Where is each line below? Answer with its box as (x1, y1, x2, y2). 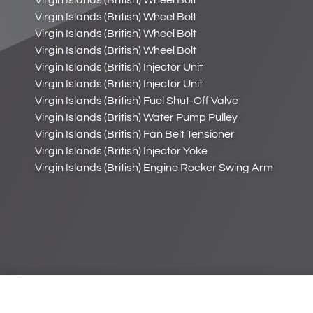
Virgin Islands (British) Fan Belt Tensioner (35, 129, 235, 140)
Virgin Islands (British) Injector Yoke (35, 145, 208, 157)
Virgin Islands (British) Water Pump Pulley (35, 112, 238, 124)
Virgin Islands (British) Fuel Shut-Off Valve (35, 95, 238, 107)
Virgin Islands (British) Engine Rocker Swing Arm (35, 162, 273, 174)
